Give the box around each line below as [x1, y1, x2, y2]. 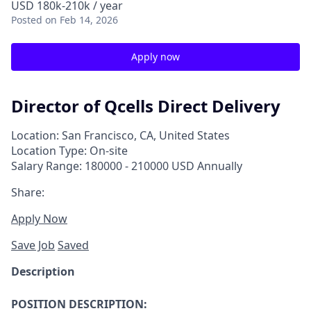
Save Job [11, 237, 55, 253]
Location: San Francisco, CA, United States [11, 127, 230, 143]
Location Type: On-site [11, 142, 128, 158]
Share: [11, 184, 44, 200]
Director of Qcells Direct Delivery [11, 94, 280, 117]
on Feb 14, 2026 [45, 13, 118, 26]
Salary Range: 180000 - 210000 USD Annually [11, 158, 242, 174]
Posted [11, 13, 42, 26]
